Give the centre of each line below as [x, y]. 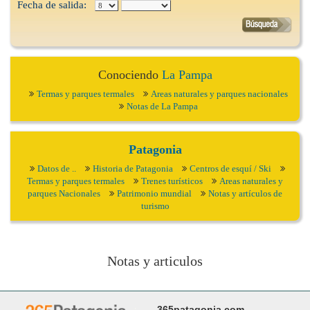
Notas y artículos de [245, 194]
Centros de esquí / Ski [230, 169]
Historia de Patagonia [133, 169]
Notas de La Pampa [162, 107]
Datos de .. [56, 169]
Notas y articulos [155, 261]
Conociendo [130, 75]
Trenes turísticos [172, 181]
